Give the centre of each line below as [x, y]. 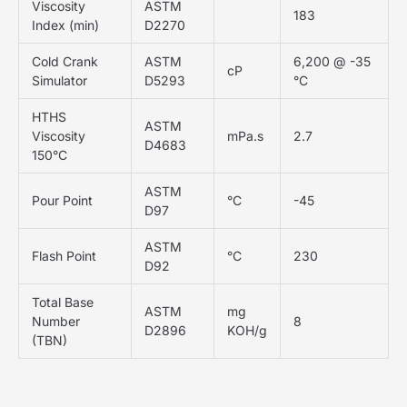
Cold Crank [65, 61]
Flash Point [64, 255]
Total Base [63, 302]
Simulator [60, 80]
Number [56, 321]
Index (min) [65, 25]
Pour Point [62, 200]
